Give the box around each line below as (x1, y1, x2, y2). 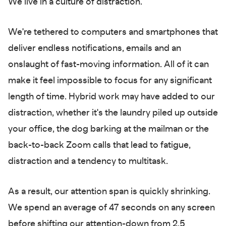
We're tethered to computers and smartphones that (8, 28, 218, 37)
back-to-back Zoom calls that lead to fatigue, (8, 141, 191, 150)
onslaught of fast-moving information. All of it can (8, 60, 209, 69)
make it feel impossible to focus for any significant (8, 76, 212, 85)
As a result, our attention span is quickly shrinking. (8, 187, 210, 196)
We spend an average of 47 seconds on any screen (8, 203, 215, 212)
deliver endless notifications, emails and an (8, 44, 181, 53)
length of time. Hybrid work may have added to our (8, 92, 215, 101)
